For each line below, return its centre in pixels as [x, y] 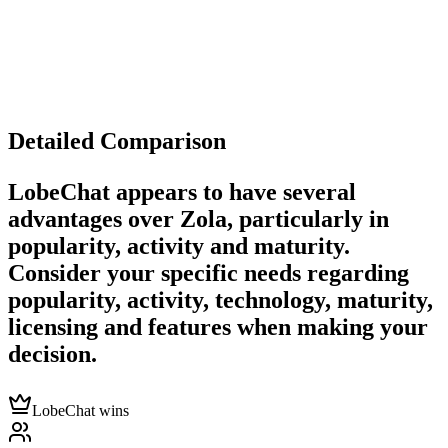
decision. [52, 354]
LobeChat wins [80, 411]
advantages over [94, 219]
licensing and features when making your [218, 327]
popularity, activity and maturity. [179, 246]
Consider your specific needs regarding [208, 273]
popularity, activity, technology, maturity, [220, 300]
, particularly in [308, 219]
